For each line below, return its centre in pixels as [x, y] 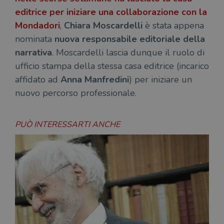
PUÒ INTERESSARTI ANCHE [67, 124]
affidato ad [36, 79]
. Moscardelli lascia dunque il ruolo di [128, 52]
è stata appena [173, 25]
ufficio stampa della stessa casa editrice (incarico [112, 66]
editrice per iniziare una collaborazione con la [111, 12]
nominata [35, 39]
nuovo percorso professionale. [76, 93]
